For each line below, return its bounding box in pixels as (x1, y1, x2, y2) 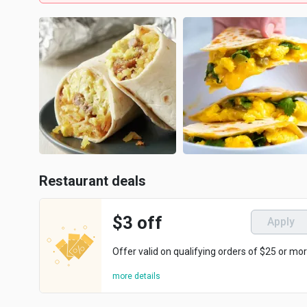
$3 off (112, 212, 162, 233)
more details (112, 271, 160, 281)
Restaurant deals (39, 173, 146, 189)
